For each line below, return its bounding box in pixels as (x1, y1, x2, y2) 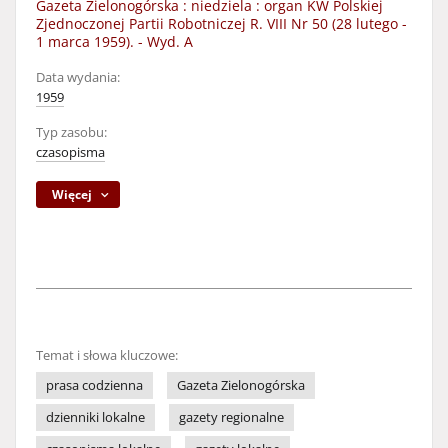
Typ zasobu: (36, 124, 107, 141)
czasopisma (36, 144, 105, 161)
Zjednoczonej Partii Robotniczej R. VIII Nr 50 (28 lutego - (36, 14, 407, 33)
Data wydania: (36, 69, 120, 86)
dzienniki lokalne (46, 409, 145, 426)
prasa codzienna (46, 377, 143, 394)
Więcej (52, 186, 93, 203)
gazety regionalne (179, 409, 284, 426)
